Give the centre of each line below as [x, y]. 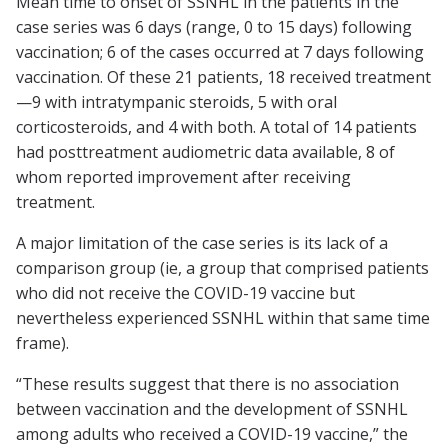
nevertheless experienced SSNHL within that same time [223, 318]
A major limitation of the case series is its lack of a [202, 243]
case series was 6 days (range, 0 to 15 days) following [214, 27]
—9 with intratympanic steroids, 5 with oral [176, 102]
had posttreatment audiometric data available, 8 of [205, 152]
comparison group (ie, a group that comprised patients [222, 268]
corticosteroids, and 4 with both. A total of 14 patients [216, 127]
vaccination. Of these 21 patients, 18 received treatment [223, 77]
